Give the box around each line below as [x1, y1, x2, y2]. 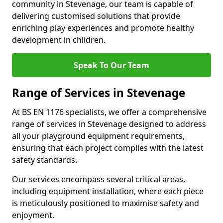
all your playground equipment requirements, [12, 130, 185, 141]
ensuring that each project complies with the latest [12, 142, 204, 153]
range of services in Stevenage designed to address [12, 118, 206, 129]
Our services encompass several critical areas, [12, 174, 185, 185]
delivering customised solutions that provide [12, 10, 180, 21]
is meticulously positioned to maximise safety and [12, 198, 199, 209]
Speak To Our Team [74, 60, 149, 71]
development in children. [12, 34, 106, 45]
